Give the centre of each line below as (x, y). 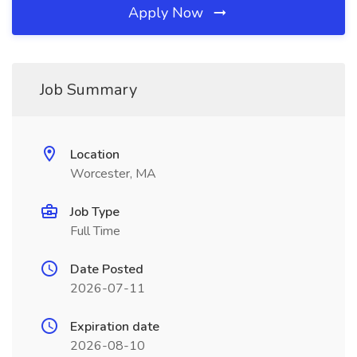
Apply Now (168, 13)
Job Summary (88, 90)
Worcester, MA (113, 174)
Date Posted (107, 269)
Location (95, 155)
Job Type (95, 212)
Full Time (95, 231)
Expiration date (115, 327)
